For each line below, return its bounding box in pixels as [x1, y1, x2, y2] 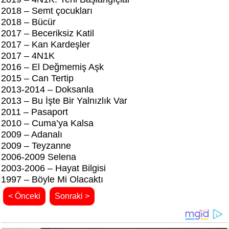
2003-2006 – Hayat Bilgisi [1, 163, 106, 174]
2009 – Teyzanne [1, 141, 71, 151]
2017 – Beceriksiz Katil [1, 28, 94, 39]
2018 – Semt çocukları [1, 6, 93, 16]
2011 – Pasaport [1, 107, 68, 118]
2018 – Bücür [1, 17, 56, 28]
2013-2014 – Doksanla [1, 84, 94, 95]
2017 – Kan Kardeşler [1, 39, 90, 50]
